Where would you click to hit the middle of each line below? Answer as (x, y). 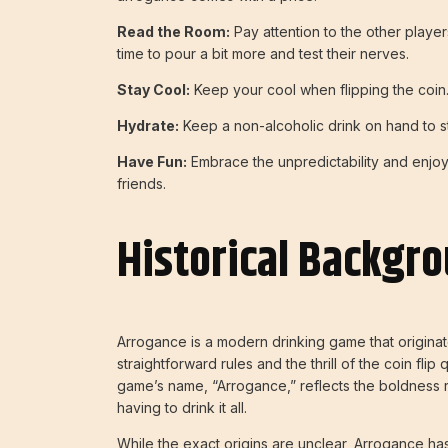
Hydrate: (148, 125)
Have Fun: (152, 161)
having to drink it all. (182, 408)
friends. (141, 183)
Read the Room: (173, 31)
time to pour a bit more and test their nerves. (263, 53)
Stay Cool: (153, 89)
